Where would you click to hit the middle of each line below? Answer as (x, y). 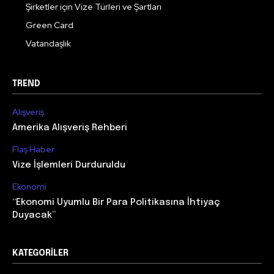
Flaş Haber (33, 149)
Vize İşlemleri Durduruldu (69, 165)
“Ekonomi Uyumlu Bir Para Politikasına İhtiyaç (116, 202)
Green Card (50, 25)
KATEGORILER (40, 253)
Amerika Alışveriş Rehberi (70, 128)
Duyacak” (34, 215)
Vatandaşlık (48, 43)
